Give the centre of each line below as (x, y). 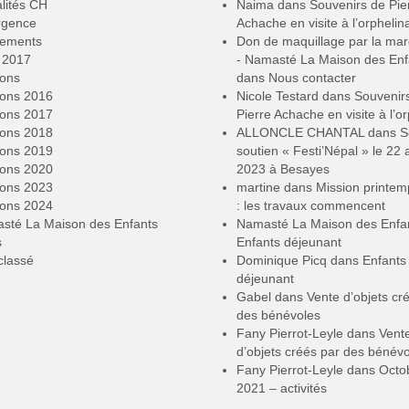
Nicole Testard (278, 95)
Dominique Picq (282, 260)
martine (258, 187)
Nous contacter (312, 77)
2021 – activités (282, 388)
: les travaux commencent (311, 205)
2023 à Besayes (283, 168)
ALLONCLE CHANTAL (300, 132)
